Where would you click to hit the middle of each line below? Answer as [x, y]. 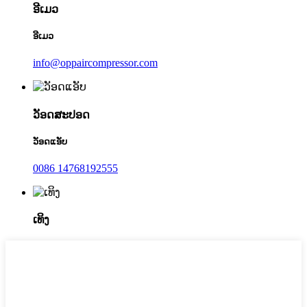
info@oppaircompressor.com [95, 63]
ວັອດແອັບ [50, 141]
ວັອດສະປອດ [61, 114]
